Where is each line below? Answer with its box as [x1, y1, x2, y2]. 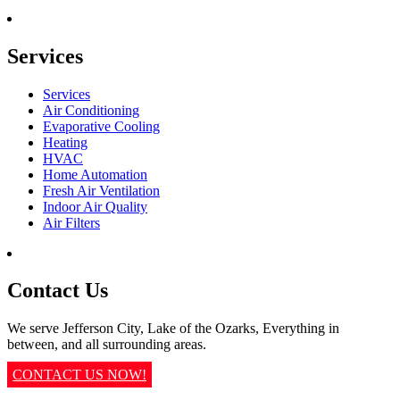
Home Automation [43, 166, 147, 182]
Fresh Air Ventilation [43, 182, 160, 198]
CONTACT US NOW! [12, 367, 146, 383]
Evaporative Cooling [43, 118, 160, 134]
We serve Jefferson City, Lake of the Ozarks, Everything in [7, 321, 339, 337]
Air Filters [43, 214, 100, 230]
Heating [43, 134, 87, 150]
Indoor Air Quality [43, 198, 147, 214]
